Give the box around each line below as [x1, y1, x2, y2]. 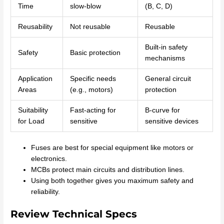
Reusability [17, 23, 52, 31]
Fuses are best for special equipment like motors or [31, 143, 194, 151]
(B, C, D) [144, 2, 172, 10]
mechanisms [144, 54, 185, 62]
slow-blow [69, 2, 101, 10]
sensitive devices [144, 117, 198, 125]
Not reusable [69, 23, 110, 31]
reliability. [31, 187, 60, 195]
